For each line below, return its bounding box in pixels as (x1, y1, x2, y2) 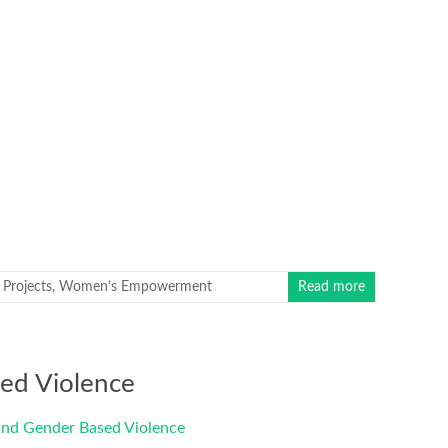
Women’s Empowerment (59, 279, 212, 294)
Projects (3, 279, 52, 294)
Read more (298, 279, 366, 294)
